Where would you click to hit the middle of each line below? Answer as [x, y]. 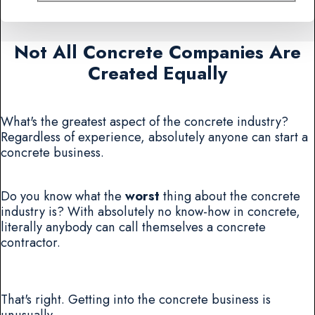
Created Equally [157, 73]
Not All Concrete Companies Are [157, 52]
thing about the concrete [230, 196]
